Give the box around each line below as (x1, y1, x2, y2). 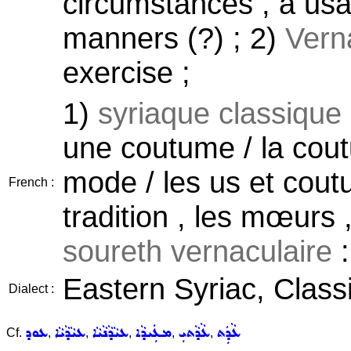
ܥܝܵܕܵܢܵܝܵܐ (92, 321, 128, 344)
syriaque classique (98, 96, 342, 130)
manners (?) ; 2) (63, 21, 285, 55)
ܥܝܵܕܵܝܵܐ (54, 321, 85, 344)
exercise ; (63, 56, 190, 89)
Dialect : (9, 282, 54, 295)
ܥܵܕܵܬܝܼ (178, 321, 210, 344)
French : (9, 175, 54, 189)
